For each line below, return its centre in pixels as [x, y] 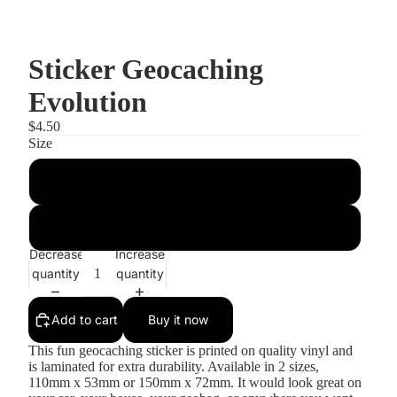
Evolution [88, 102]
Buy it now [178, 319]
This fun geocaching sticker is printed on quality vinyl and [191, 350]
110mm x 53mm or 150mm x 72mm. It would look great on [195, 382]
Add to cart [85, 319]
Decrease [57, 253]
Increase [140, 253]
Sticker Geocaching [146, 69]
